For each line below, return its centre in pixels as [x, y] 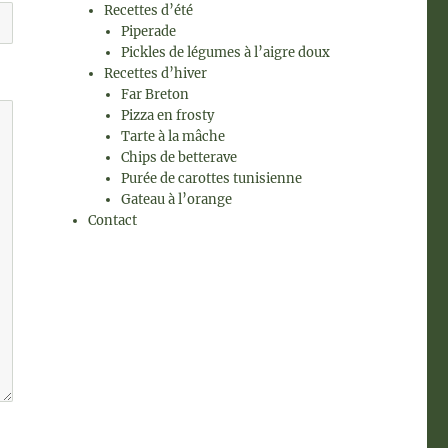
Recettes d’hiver [156, 73]
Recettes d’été [149, 10]
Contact [113, 220]
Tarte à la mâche [172, 136]
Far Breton [154, 94]
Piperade [148, 31]
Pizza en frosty [167, 115]
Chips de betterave [178, 157]
